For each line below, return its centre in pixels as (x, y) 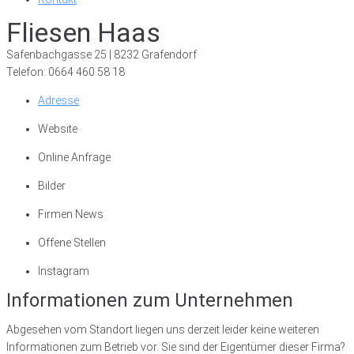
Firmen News (71, 214)
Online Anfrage (74, 157)
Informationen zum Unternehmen (150, 300)
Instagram (64, 271)
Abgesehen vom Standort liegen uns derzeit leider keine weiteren (163, 330)
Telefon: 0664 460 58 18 (66, 72)
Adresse (58, 100)
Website (58, 129)
